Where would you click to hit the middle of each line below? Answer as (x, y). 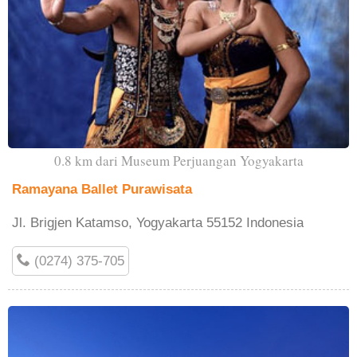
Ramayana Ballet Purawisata (102, 189)
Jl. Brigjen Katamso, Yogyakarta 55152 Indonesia (158, 222)
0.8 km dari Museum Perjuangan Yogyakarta (178, 161)
